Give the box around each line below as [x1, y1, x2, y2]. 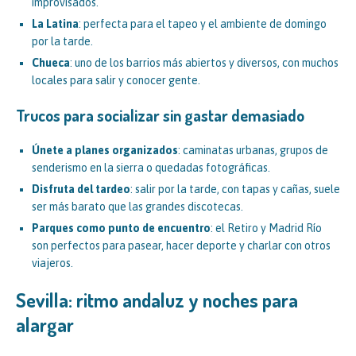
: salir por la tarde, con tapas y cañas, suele [130, 182, 340, 195]
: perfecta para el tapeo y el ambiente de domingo [79, 17, 327, 30]
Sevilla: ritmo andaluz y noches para [16, 287, 298, 312]
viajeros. [32, 256, 73, 269]
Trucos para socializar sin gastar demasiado [16, 104, 304, 126]
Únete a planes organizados [32, 143, 178, 157]
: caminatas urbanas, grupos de [178, 143, 328, 157]
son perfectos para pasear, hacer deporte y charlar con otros [32, 238, 331, 252]
